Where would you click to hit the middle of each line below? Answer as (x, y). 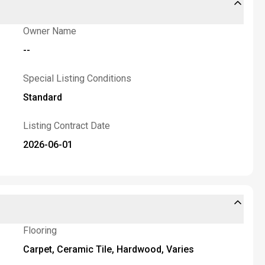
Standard (42, 97)
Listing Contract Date (66, 126)
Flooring (40, 230)
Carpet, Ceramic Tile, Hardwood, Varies (108, 249)
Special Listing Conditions (77, 78)
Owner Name (49, 31)
